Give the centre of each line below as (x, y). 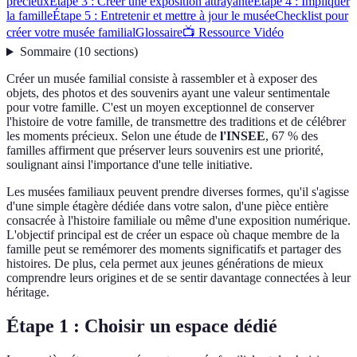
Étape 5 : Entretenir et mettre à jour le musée (164, 16)
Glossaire (159, 33)
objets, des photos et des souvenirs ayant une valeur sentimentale (168, 93)
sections (114, 52)
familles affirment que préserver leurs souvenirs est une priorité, (165, 151)
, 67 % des (292, 136)
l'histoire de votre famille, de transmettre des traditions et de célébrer (176, 122)
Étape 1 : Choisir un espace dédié (142, 326)
